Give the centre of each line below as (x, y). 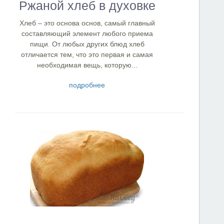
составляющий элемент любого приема (87, 33)
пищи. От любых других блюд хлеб (87, 44)
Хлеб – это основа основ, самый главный (87, 23)
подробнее (87, 85)
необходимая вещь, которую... (87, 65)
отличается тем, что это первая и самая (87, 54)
